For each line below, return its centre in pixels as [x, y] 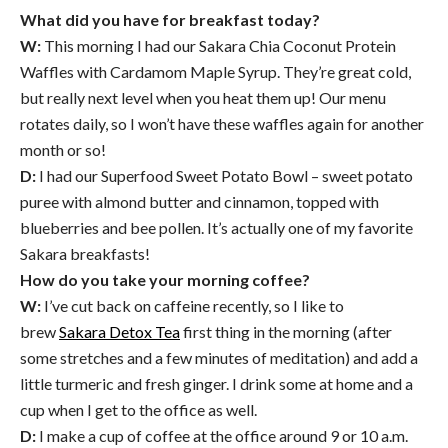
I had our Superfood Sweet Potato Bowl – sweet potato [224, 176]
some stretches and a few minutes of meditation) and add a [219, 358]
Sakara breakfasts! [85, 254]
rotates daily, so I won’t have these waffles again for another [222, 124]
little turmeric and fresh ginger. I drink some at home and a [216, 384]
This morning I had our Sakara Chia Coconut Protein [218, 46]
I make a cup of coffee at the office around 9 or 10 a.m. [222, 436]
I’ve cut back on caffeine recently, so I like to [192, 306]
